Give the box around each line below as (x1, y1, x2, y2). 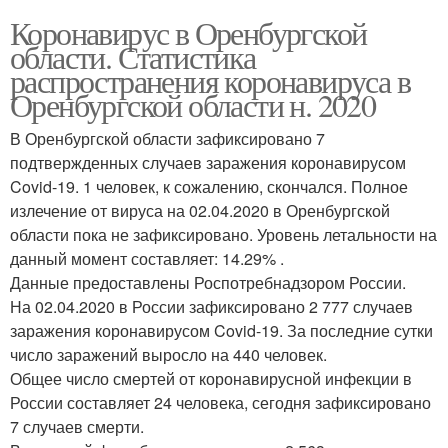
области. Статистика (10, 35, 256, 78)
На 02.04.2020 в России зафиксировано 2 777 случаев (10, 295, 413, 318)
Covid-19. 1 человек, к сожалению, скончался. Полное (10, 175, 408, 198)
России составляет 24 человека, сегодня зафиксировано (10, 391, 431, 414)
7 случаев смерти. (10, 415, 144, 438)
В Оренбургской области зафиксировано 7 (10, 127, 325, 150)
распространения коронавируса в (10, 59, 410, 102)
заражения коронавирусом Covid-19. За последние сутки (10, 319, 433, 342)
